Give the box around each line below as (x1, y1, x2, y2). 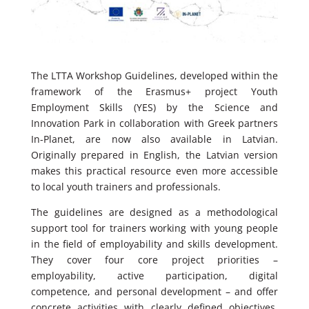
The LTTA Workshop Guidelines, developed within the (30, 68, 279, 82)
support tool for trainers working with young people (30, 221, 279, 235)
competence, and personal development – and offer (30, 284, 279, 298)
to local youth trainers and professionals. (30, 179, 221, 193)
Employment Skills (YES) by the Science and (30, 100, 279, 114)
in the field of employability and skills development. (30, 237, 279, 250)
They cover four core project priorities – (30, 252, 279, 266)
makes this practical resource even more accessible (30, 163, 279, 177)
